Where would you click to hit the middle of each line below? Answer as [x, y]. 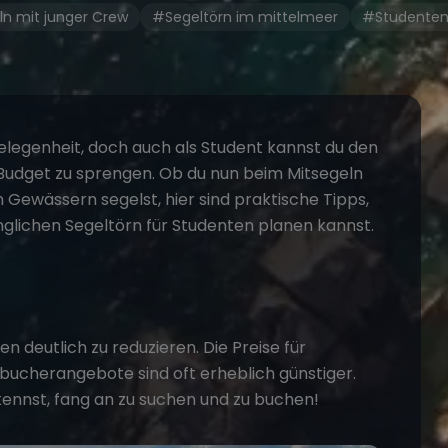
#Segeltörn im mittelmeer [244, 17]
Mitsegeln [325, 174]
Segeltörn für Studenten [159, 226]
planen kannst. [314, 226]
